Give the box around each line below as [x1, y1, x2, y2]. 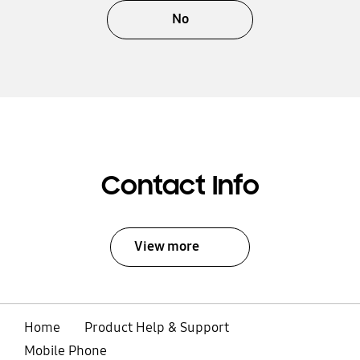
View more [134, 238, 200, 256]
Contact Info [100, 169, 260, 203]
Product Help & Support [84, 318, 229, 336]
